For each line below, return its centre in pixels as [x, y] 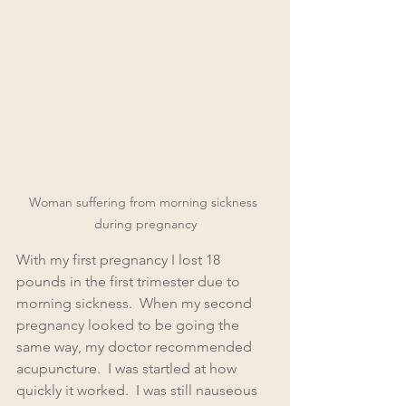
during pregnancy [145, 224]
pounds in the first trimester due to [130, 282]
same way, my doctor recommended [136, 347]
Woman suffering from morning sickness [145, 203]
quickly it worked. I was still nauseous [139, 391]
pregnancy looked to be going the [130, 325]
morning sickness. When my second [136, 304]
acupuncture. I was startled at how [128, 369]
